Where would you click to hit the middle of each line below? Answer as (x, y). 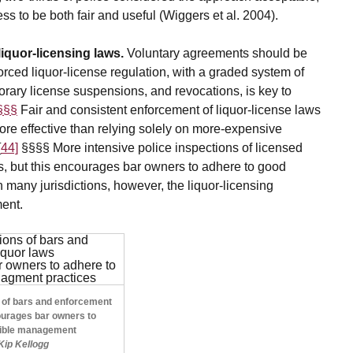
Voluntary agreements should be (216, 54)
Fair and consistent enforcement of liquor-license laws (169, 110)
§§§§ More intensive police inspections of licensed (162, 148)
